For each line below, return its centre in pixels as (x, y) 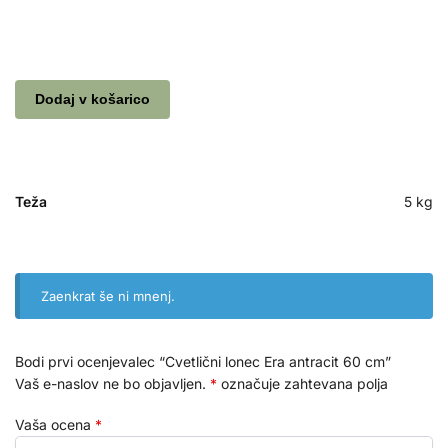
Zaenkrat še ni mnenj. (108, 295)
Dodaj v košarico (92, 99)
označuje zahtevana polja (302, 383)
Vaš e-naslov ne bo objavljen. (110, 383)
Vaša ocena (55, 425)
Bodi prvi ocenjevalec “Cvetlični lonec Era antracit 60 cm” (203, 361)
